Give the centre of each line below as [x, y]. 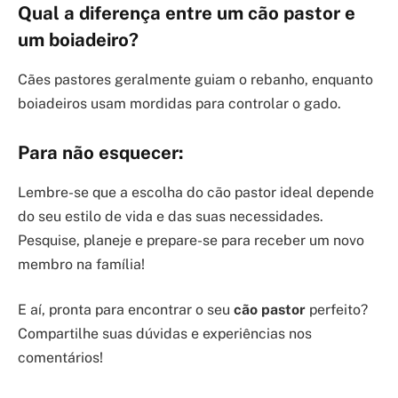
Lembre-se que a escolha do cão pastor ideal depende [196, 192]
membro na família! [81, 264]
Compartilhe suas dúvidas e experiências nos [165, 334]
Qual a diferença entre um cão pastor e [187, 14]
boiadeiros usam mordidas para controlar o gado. [179, 103]
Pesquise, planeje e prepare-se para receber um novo [191, 240]
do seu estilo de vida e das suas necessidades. [171, 216]
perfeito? [337, 310]
